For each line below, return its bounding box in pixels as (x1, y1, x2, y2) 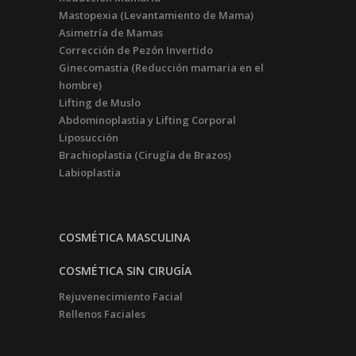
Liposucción (59, 130, 118, 145)
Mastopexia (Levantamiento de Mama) (59, 8, 253, 22)
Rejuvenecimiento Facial (59, 289, 183, 304)
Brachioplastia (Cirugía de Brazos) (59, 148, 231, 162)
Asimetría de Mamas (59, 25, 163, 40)
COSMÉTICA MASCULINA (59, 230, 190, 245)
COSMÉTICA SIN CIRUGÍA (59, 263, 192, 278)
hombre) (59, 78, 102, 92)
